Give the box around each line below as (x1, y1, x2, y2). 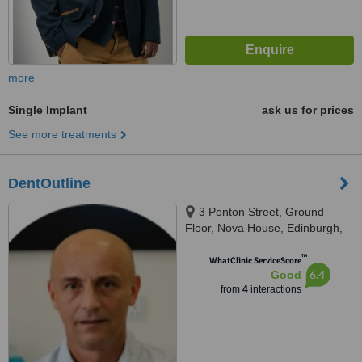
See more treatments (8, 128, 116, 141)
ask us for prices (262, 103, 354, 116)
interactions (247, 284, 301, 295)
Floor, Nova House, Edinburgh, (185, 221, 343, 234)
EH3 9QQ (185, 238, 234, 250)
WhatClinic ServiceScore (208, 255, 301, 266)
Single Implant (8, 103, 87, 116)
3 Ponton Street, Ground (199, 205, 324, 218)
